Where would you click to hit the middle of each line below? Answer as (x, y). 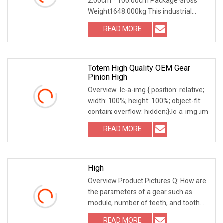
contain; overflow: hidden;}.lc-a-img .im (148, 111)
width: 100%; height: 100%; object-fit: (145, 100)
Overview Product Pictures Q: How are (147, 180)
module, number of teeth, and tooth (144, 202)
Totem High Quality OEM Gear (139, 68)
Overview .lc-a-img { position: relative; (146, 89)
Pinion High (108, 77)
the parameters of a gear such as (140, 191)
